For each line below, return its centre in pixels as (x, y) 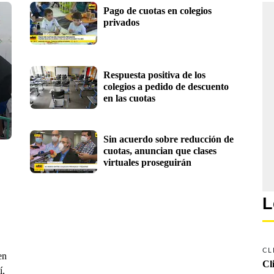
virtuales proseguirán (147, 162)
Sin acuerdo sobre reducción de (168, 139)
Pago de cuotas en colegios (157, 10)
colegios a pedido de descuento (166, 86)
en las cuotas (129, 98)
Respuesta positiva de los (154, 75)
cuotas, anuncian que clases (160, 150)
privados (121, 22)
